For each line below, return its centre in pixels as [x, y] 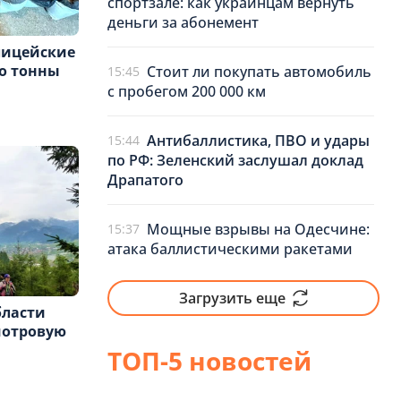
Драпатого [145, 180]
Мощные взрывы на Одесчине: [258, 229]
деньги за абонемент [183, 22]
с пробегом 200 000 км [187, 91]
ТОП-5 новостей [209, 361]
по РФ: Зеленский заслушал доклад [235, 160]
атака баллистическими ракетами [230, 249]
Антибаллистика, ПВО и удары [258, 141]
